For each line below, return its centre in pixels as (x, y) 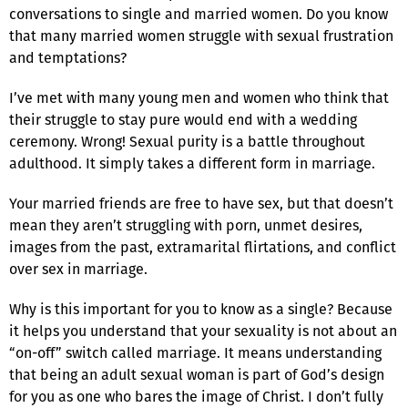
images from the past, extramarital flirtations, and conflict (203, 247)
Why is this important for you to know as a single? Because (201, 309)
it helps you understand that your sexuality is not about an (203, 331)
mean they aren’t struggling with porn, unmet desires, (186, 225)
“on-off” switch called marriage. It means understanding (195, 352)
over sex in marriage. (78, 269)
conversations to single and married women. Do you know (199, 14)
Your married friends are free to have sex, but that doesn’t (201, 203)
